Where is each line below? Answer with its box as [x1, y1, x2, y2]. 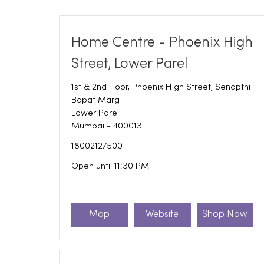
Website [146, 210, 179, 220]
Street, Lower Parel [71, 57, 187, 71]
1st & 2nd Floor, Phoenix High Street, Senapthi [71, 82, 250, 91]
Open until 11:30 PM [71, 161, 149, 170]
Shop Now [202, 210, 248, 220]
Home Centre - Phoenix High [71, 35, 253, 49]
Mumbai [71, 121, 104, 130]
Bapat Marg [71, 95, 120, 104]
